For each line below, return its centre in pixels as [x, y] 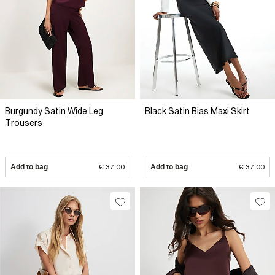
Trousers [24, 123]
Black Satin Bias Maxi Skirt [197, 111]
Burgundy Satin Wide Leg [54, 111]
